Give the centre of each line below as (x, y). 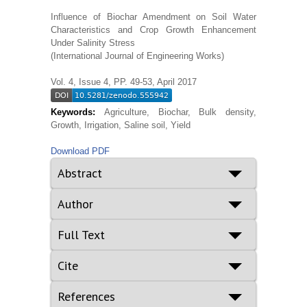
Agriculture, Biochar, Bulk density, (180, 112)
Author (75, 204)
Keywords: (77, 112)
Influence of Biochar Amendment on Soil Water (153, 17)
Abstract (80, 173)
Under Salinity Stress (93, 43)
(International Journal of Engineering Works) (137, 56)
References (86, 297)
